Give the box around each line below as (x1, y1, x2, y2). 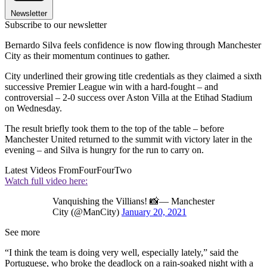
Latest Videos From (5, 164, 79, 175)
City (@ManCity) (52, 206, 122, 217)
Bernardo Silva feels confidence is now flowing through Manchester (5, 39, 261, 50)
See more (5, 226, 40, 237)
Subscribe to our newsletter (5, 19, 107, 30)
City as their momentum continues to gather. (5, 50, 170, 61)
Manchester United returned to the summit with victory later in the (5, 133, 252, 144)
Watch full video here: (5, 175, 88, 186)
